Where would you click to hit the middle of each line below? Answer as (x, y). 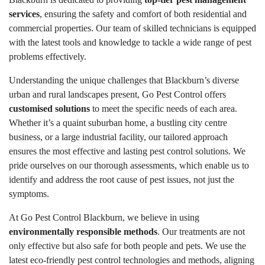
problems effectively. (48, 56)
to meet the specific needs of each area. (164, 109)
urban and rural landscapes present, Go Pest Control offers (117, 94)
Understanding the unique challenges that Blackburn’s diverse (124, 80)
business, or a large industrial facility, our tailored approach (118, 137)
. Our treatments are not (201, 232)
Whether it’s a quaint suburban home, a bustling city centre (118, 123)
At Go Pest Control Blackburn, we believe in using (104, 217)
